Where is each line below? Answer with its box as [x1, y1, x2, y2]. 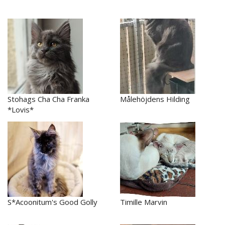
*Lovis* [8, 104, 34, 115]
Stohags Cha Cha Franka [8, 93, 89, 104]
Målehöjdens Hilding [120, 93, 190, 104]
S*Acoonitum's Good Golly [8, 196, 97, 207]
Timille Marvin [120, 196, 167, 207]
